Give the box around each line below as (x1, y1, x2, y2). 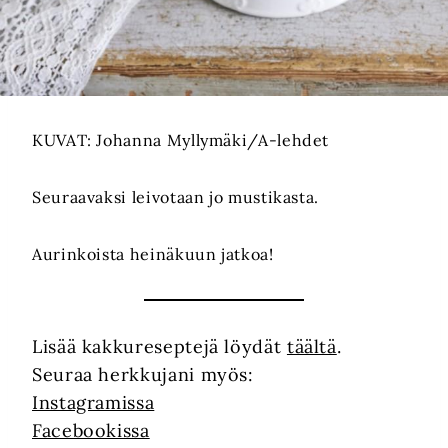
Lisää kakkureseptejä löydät (32, 335, 287, 359)
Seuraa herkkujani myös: (32, 363, 254, 387)
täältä (286, 335, 337, 359)
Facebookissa (32, 419, 150, 443)
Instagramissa (32, 391, 155, 415)
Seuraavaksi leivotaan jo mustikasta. (32, 187, 320, 208)
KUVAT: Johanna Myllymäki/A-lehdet (32, 130, 330, 151)
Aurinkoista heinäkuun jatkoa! (32, 244, 274, 265)
